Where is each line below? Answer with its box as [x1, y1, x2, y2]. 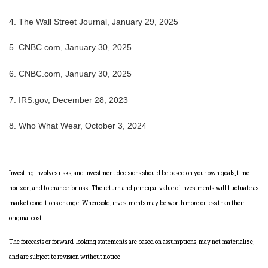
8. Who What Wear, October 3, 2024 [9, 121, 149, 131]
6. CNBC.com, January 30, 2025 [9, 69, 132, 79]
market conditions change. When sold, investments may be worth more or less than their [9, 199, 245, 207]
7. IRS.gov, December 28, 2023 [9, 95, 128, 105]
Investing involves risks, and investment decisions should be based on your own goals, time [9, 169, 249, 177]
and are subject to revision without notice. [9, 253, 122, 261]
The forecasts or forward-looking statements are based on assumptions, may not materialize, [9, 238, 254, 246]
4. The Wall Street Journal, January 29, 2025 [9, 16, 178, 26]
